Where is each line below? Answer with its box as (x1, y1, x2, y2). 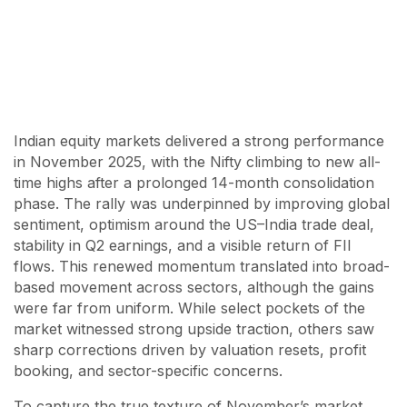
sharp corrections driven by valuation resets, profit (14, 341, 366, 359)
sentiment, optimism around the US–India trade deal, (14, 215, 374, 233)
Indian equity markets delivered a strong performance (14, 132, 384, 150)
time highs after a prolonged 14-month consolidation (14, 174, 374, 192)
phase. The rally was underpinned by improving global (14, 194, 390, 213)
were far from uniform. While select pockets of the (14, 299, 365, 317)
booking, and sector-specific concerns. (14, 362, 283, 380)
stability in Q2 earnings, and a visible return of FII (14, 236, 352, 254)
